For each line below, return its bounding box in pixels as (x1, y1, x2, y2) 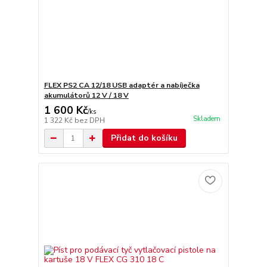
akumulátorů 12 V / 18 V (44, 91, 129, 100)
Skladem (193, 114, 221, 124)
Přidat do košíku (110, 132, 178, 144)
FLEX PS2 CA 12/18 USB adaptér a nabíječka (44, 80, 200, 90)
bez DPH (74, 116, 105, 125)
